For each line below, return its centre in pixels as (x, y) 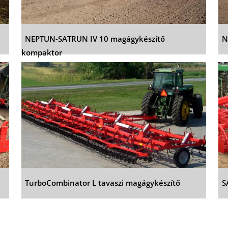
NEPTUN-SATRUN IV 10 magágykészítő (95, 38)
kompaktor (41, 52)
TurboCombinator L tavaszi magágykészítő (102, 182)
